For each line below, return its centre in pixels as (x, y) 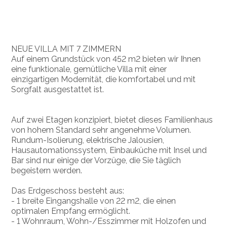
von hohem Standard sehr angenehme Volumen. (101, 130)
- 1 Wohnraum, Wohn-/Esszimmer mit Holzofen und (109, 221)
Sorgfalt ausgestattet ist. (58, 89)
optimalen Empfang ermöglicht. (71, 211)
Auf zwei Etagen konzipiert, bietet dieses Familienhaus (112, 120)
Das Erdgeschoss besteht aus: (68, 191)
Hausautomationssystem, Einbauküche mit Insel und (109, 150)
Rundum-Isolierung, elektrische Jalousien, (88, 140)
